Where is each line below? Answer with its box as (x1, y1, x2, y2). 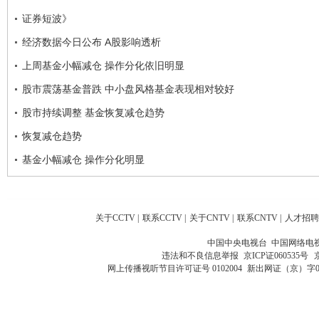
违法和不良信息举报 (161, 250, 243, 261)
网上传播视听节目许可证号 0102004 (107, 263, 242, 273)
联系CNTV (237, 212, 278, 223)
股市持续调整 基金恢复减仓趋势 (22, 106, 164, 118)
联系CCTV (142, 212, 182, 223)
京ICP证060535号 (243, 250, 308, 261)
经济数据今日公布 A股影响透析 (22, 36, 161, 48)
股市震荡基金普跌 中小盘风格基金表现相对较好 (22, 83, 234, 95)
